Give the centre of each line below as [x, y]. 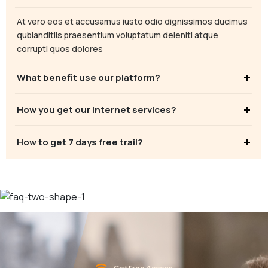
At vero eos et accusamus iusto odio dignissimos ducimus [132, 21]
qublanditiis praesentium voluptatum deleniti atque [118, 35]
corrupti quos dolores [60, 48]
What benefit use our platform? [89, 77]
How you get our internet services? [97, 109]
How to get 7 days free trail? [80, 142]
